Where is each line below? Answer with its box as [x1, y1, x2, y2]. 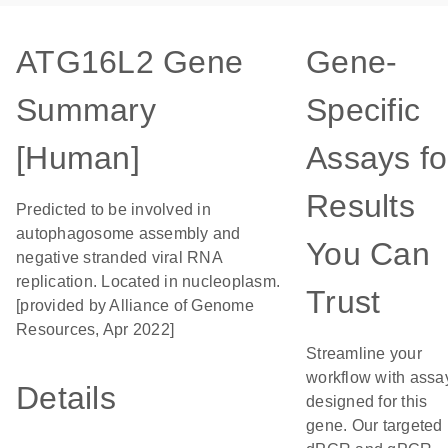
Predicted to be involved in [16, 201, 211, 218]
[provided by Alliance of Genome [16, 297, 254, 314]
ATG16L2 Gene [16, 44, 243, 80]
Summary [16, 92, 156, 128]
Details [16, 380, 116, 416]
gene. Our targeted [306, 417, 443, 434]
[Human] [16, 140, 140, 176]
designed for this [306, 393, 428, 410]
